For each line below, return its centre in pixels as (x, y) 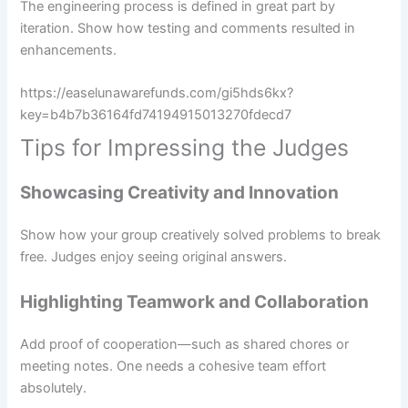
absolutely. (54, 388)
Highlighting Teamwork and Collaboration (195, 301)
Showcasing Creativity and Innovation (180, 193)
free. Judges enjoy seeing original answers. (154, 257)
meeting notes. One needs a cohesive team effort (173, 366)
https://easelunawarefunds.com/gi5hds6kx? (157, 93)
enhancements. (69, 51)
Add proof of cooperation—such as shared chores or (185, 344)
